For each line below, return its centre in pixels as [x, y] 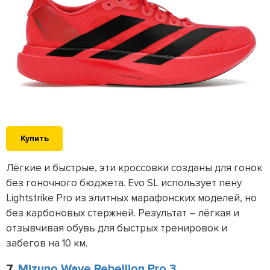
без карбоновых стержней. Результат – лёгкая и [123, 213]
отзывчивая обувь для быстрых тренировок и [117, 228]
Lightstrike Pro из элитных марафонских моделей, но [131, 198]
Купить [34, 139]
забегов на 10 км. [47, 243]
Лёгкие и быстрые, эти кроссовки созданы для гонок [134, 168]
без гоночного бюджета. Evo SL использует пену [124, 183]
